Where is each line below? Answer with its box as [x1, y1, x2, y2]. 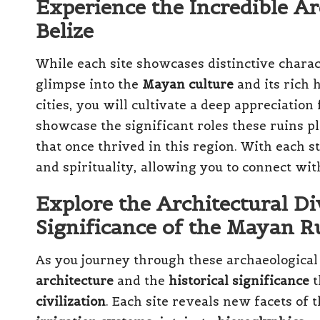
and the [114, 272, 169, 289]
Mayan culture [142, 76, 234, 92]
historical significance [169, 272, 309, 289]
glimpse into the [36, 76, 142, 92]
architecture [36, 272, 114, 289]
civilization [36, 293, 106, 309]
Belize [36, 17, 94, 44]
